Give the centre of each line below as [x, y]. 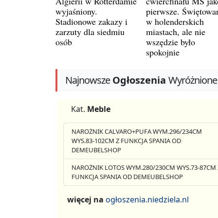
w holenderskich [175, 21]
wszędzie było [171, 42]
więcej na [86, 200]
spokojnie [163, 52]
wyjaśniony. [76, 11]
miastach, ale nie [176, 31]
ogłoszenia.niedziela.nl [147, 200]
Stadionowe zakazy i [91, 21]
